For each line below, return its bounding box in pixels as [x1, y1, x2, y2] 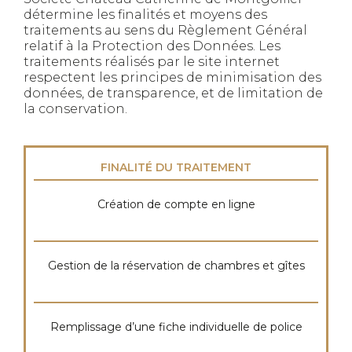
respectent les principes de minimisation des [24, 70, 321, 85]
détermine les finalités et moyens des [24, 7, 267, 22]
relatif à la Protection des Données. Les [24, 38, 280, 53]
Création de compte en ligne [97, 197, 255, 211]
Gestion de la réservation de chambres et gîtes [47, 258, 305, 273]
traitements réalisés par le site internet [24, 54, 280, 69]
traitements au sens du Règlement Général [24, 23, 307, 38]
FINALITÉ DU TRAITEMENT [101, 160, 251, 174]
